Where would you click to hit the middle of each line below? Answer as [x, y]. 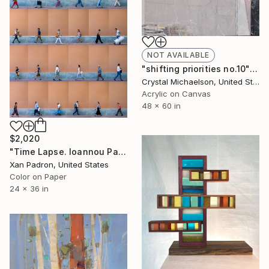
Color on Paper [38, 177]
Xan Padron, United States [59, 165]
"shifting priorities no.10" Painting [254, 68]
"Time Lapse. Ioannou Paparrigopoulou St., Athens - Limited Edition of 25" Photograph [122, 152]
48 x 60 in [161, 105]
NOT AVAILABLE [178, 55]
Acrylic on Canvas [176, 93]
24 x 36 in [29, 189]
